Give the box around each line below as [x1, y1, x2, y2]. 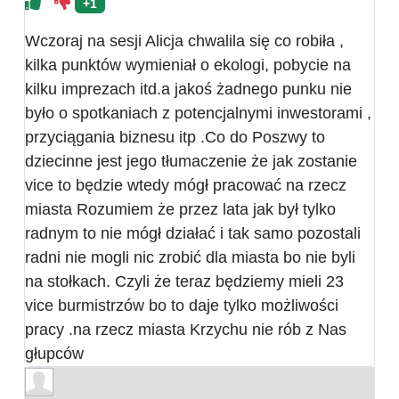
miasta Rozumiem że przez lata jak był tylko [25, 199, 336, 218]
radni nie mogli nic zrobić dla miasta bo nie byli [25, 248, 355, 266]
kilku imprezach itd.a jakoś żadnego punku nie [25, 79, 352, 98]
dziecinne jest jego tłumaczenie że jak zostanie [25, 151, 357, 170]
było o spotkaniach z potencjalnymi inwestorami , [25, 103, 371, 122]
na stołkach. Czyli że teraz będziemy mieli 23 [25, 272, 344, 290]
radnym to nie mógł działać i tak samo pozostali [25, 224, 361, 242]
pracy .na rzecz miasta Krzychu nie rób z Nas [25, 320, 346, 338]
